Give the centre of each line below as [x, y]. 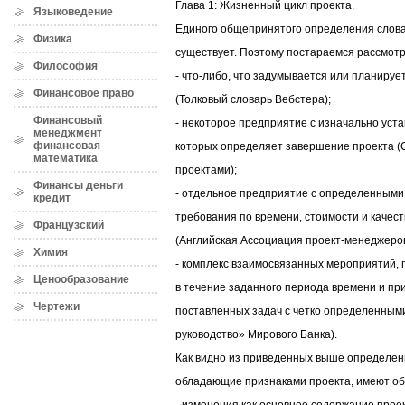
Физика [53, 39]
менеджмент [68, 133]
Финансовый [68, 120]
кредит [52, 198]
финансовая [67, 146]
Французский [69, 225]
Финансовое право [84, 93]
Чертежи [57, 306]
